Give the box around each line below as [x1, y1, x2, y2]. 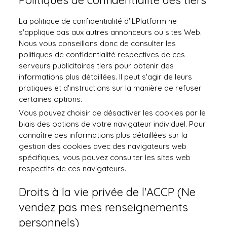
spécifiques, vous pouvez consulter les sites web [19, 153, 191, 162]
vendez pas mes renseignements [19, 200, 188, 214]
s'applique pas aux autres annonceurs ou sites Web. [19, 27, 202, 37]
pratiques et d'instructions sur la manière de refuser [19, 83, 202, 93]
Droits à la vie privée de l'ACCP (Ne [19, 185, 196, 199]
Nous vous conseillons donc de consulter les [19, 39, 176, 48]
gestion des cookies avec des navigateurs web [19, 141, 187, 151]
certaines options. [19, 94, 83, 104]
